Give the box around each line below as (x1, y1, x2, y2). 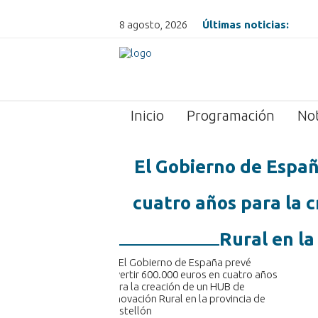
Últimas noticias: (202, 18, 289, 31)
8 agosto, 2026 (119, 18, 187, 31)
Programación (187, 107, 275, 124)
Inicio (131, 107, 164, 124)
